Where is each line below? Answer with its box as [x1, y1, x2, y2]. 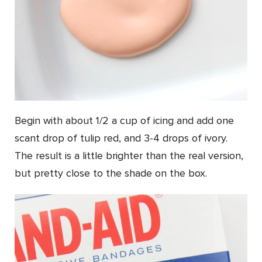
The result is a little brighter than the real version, [15, 150, 243, 161]
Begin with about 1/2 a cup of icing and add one [15, 115, 234, 126]
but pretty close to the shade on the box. [15, 168, 207, 179]
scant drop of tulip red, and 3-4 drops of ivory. [15, 133, 230, 144]
